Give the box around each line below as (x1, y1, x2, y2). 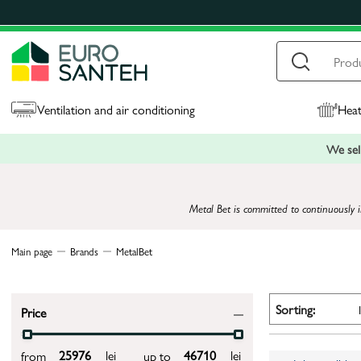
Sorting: (276, 299, 315, 318)
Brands (70, 243, 98, 259)
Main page (11, 243, 52, 259)
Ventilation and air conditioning (37, 100, 196, 118)
